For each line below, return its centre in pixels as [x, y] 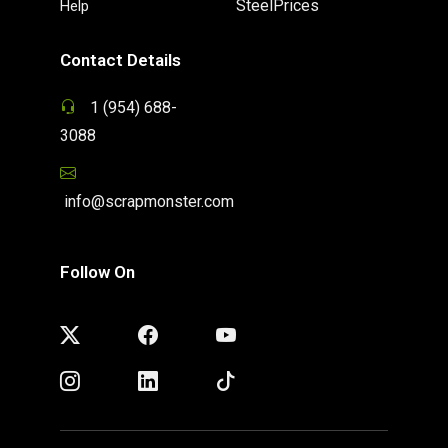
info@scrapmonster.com [147, 201]
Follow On [97, 271]
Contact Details [120, 59]
